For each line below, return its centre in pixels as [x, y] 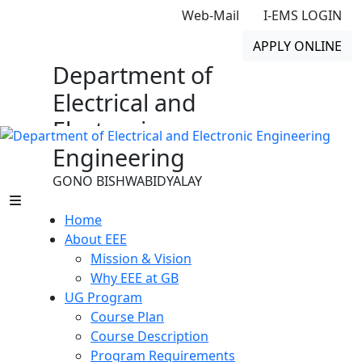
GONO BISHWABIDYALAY [127, 181]
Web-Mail [210, 15]
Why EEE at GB [135, 278]
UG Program [103, 297]
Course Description [149, 336]
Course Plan [127, 317]
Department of [132, 75]
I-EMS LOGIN [302, 15]
